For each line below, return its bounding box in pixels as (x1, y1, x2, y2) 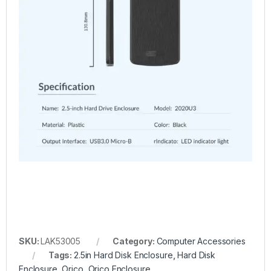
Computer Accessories (156, 235, 246, 246)
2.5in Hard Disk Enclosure (74, 249, 173, 260)
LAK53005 (41, 235, 81, 246)
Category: (112, 235, 157, 246)
